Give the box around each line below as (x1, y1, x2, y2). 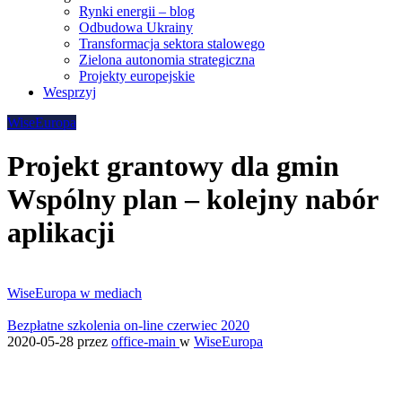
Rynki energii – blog (79, 4, 195, 19)
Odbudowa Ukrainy (79, 20, 193, 35)
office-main (111, 333, 179, 349)
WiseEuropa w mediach (7, 284, 142, 301)
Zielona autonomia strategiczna (79, 52, 255, 67)
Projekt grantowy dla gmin (7, 150, 339, 183)
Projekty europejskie (79, 68, 195, 83)
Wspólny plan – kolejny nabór (7, 183, 378, 216)
